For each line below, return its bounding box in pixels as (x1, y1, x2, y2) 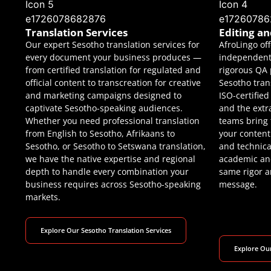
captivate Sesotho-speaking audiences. (25, 102, 183, 114)
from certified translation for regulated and (25, 64, 201, 76)
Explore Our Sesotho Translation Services (41, 226, 171, 235)
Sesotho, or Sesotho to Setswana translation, (25, 140, 206, 152)
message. (219, 178, 257, 190)
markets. (25, 191, 60, 203)
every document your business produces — (25, 51, 201, 63)
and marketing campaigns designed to (25, 89, 181, 101)
